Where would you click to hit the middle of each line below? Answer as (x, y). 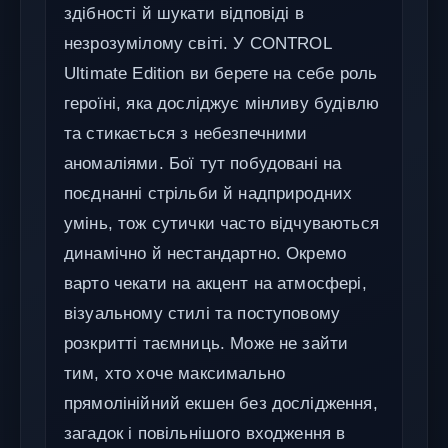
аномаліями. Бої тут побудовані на (203, 163)
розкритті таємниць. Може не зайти (206, 343)
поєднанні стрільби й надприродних (208, 193)
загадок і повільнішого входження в (205, 433)
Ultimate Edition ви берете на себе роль (221, 73)
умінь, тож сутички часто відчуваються (221, 223)
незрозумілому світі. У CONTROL (197, 43)
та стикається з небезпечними (186, 133)
